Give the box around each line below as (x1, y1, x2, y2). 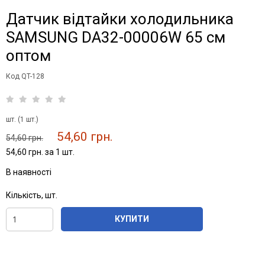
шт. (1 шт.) (6, 115, 38, 124)
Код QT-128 (6, 72, 44, 80)
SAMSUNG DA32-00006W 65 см (6, 28, 225, 46)
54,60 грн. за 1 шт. (6, 147, 75, 157)
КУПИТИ (115, 214, 149, 224)
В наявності (6, 167, 51, 177)
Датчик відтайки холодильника (6, 10, 234, 28)
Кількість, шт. (6, 190, 57, 200)
